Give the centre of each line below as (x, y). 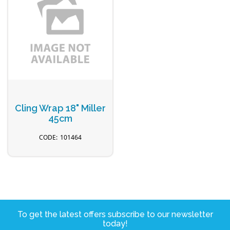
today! (115, 223)
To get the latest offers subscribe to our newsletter (115, 214)
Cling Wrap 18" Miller (61, 108)
